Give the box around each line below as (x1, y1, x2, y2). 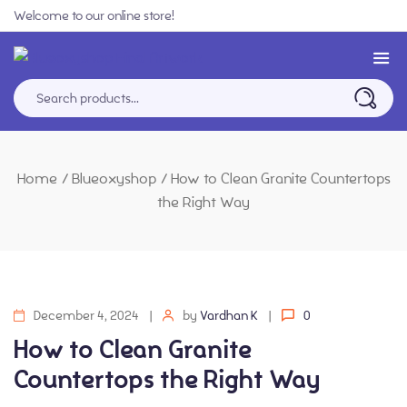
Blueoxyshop (71, 169, 156, 189)
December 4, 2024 (34, 307, 139, 324)
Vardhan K (200, 307, 258, 324)
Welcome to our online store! (14, 7, 174, 24)
